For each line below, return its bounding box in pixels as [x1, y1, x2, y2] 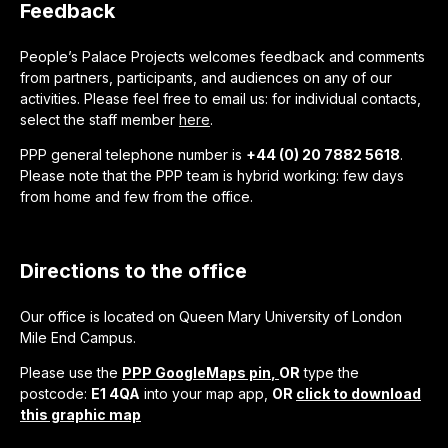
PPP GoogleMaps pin [122, 364, 271, 381]
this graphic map [20, 406, 141, 423]
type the [300, 364, 359, 381]
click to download [296, 385, 421, 402]
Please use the [20, 364, 122, 381]
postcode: [20, 385, 91, 402]
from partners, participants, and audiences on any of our [20, 69, 392, 86]
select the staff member [20, 111, 179, 128]
